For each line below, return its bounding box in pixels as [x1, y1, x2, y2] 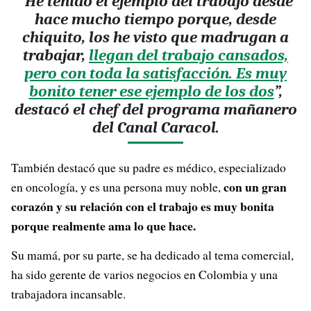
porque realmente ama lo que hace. [11, 217, 196, 235]
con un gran [224, 178, 287, 196]
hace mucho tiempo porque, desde [35, 10, 276, 28]
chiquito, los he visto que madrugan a [22, 28, 289, 47]
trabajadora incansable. [11, 285, 126, 302]
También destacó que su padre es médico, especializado [11, 159, 286, 176]
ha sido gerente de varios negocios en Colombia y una [11, 266, 278, 283]
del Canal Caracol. [92, 118, 219, 137]
